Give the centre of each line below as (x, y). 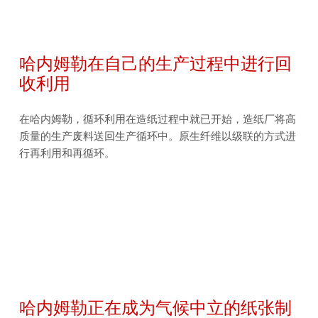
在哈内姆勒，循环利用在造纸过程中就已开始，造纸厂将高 (158, 119)
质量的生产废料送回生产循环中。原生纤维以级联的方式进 (158, 136)
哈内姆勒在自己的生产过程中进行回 (156, 63)
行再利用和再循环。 (67, 153)
